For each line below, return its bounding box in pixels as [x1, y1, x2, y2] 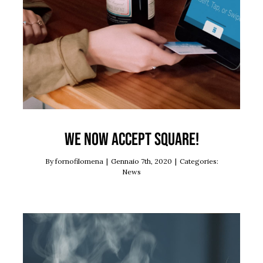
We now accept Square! [64, 129, 199, 151]
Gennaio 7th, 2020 [110, 157, 172, 166]
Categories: [179, 157, 218, 166]
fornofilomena [55, 157, 103, 166]
